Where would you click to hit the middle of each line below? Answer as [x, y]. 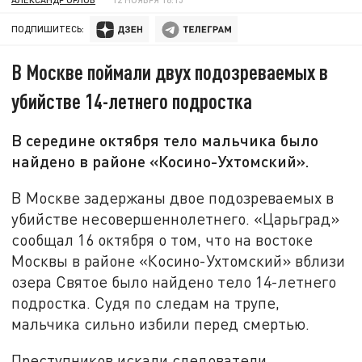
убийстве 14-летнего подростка [132, 101]
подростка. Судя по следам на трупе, [146, 302]
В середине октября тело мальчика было [165, 140]
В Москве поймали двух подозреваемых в [170, 72]
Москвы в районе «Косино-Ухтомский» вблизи [179, 260]
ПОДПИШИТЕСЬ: [48, 29]
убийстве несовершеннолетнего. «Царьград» [176, 218]
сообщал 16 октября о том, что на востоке [162, 239]
